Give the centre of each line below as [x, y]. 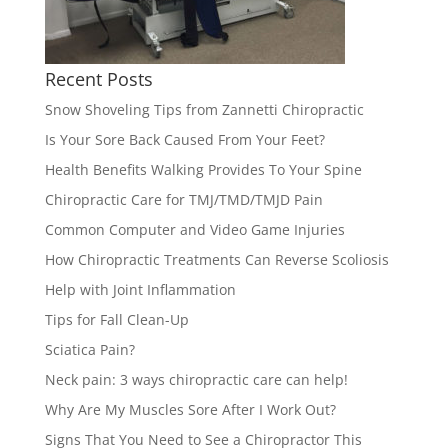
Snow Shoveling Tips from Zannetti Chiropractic [204, 109]
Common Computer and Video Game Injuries [194, 229]
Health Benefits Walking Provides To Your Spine [203, 169]
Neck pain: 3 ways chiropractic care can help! [196, 379]
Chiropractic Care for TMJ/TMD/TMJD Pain [183, 199]
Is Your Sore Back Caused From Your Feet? [184, 139]
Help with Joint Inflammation [140, 289]
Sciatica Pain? [89, 349]
